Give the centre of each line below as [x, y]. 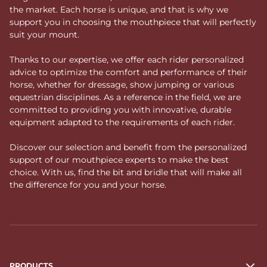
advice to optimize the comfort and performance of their [128, 72]
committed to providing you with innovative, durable [120, 109]
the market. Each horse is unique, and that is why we [119, 9]
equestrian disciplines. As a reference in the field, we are [125, 97]
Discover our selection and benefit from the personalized [128, 147]
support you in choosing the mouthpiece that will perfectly [133, 22]
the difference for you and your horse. [88, 184]
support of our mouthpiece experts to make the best [119, 159]
